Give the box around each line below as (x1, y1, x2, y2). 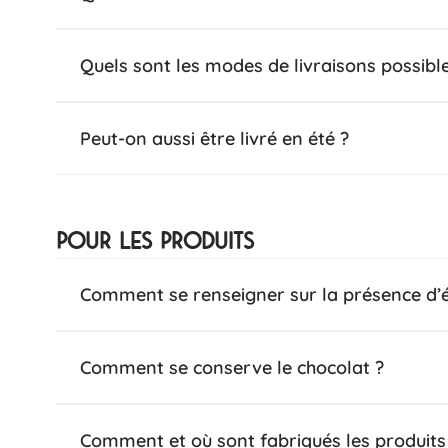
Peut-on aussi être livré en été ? (80, 127, 349, 150)
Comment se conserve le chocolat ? (80, 356, 384, 379)
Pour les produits (56, 229, 254, 254)
